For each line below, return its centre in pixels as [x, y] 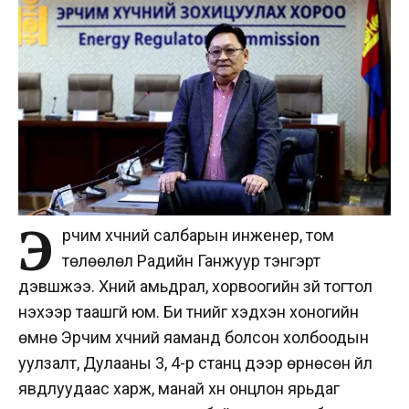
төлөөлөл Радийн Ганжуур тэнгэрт [191, 260]
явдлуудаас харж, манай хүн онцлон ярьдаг [179, 388]
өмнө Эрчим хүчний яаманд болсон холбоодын [194, 337]
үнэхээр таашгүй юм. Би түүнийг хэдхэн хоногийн [189, 311]
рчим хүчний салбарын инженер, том [198, 235]
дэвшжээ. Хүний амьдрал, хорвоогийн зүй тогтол [195, 286]
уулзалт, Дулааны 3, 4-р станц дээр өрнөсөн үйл [195, 362]
